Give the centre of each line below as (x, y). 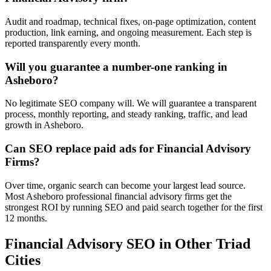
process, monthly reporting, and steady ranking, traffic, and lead (126, 114)
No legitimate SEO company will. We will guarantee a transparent (131, 103)
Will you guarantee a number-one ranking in (116, 67)
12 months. (26, 218)
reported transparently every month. (73, 43)
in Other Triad (203, 243)
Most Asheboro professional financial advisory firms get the (118, 196)
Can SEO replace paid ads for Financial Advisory (128, 148)
